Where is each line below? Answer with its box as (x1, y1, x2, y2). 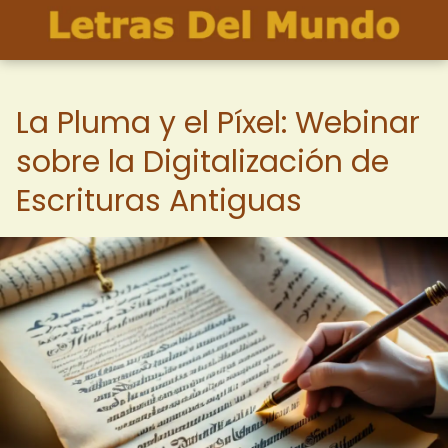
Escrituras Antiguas (16, 180, 302, 222)
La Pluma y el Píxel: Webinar (16, 102, 420, 144)
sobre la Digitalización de (16, 141, 389, 183)
